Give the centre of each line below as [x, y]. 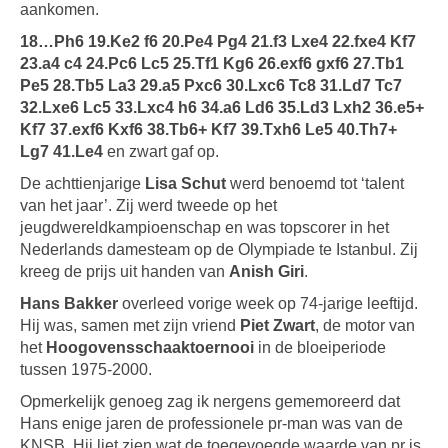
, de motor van [365, 325]
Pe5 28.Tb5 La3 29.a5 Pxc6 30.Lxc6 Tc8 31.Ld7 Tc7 [211, 85]
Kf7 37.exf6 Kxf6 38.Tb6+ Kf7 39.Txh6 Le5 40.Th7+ [208, 129]
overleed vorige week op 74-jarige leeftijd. [268, 303]
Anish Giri [266, 271]
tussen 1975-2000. [86, 369]
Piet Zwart [277, 325]
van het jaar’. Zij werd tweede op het [148, 205]
